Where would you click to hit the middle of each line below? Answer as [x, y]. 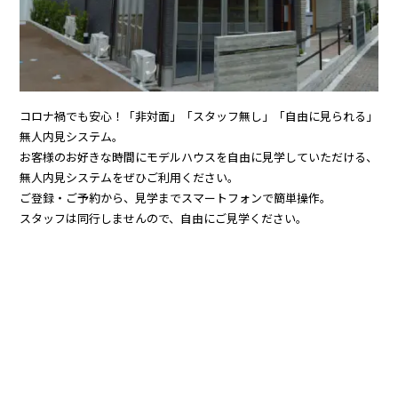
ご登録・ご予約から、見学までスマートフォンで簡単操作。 [176, 199]
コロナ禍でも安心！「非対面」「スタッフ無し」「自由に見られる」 [199, 117]
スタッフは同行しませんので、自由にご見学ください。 [164, 219]
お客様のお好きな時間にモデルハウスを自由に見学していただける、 [199, 158]
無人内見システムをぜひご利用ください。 [130, 179]
